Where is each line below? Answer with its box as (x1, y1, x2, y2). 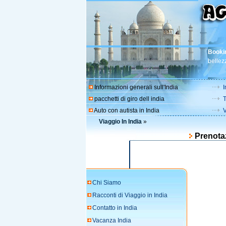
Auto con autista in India (93, 107, 159, 114)
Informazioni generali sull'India (94, 84, 178, 91)
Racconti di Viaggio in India (92, 192, 167, 199)
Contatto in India (92, 204, 137, 211)
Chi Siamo (92, 179, 121, 186)
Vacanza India (92, 217, 131, 224)
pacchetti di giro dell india (94, 95, 164, 102)
